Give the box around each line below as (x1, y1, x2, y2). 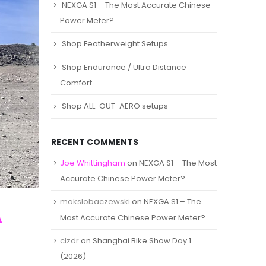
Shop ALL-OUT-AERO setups (62, 100, 168, 112)
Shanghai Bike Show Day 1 (93, 235, 191, 246)
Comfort (60, 77, 92, 89)
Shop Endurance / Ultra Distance (62, 61, 186, 73)
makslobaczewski (60, 196, 130, 208)
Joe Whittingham (60, 157, 125, 169)
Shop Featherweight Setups (62, 38, 168, 50)
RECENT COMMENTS (51, 135, 138, 148)
